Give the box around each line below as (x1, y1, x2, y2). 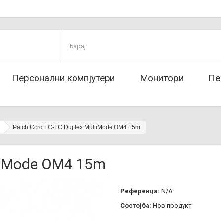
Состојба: (120, 202, 151, 209)
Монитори (140, 73, 184, 84)
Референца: (120, 187, 160, 195)
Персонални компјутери (12, 73, 115, 84)
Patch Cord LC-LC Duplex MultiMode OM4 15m (13, 124, 140, 131)
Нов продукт (153, 202, 192, 209)
